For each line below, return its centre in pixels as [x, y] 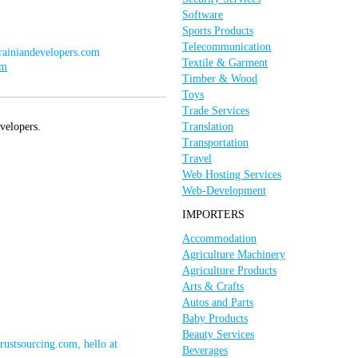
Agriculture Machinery [234, 255]
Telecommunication [227, 47]
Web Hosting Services [232, 175]
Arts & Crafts [213, 286]
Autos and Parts [218, 302]
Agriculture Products [229, 270]
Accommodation [219, 239]
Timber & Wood [220, 79]
